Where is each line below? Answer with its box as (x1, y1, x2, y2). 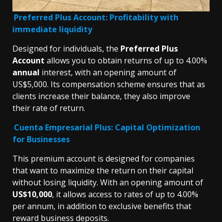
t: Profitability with (102, 12, 179, 23)
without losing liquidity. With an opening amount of (12, 177, 203, 188)
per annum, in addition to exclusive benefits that (12, 201, 191, 212)
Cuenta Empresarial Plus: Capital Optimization (14, 122, 201, 133)
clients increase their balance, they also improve (12, 91, 190, 102)
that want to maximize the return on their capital (12, 165, 193, 176)
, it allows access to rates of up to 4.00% (52, 189, 198, 200)
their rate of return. (12, 103, 85, 114)
